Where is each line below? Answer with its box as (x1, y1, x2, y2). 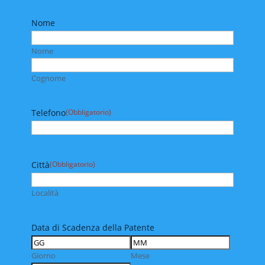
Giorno (31, 250, 56, 261)
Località (31, 188, 59, 199)
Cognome (31, 73, 66, 84)
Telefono (31, 107, 66, 119)
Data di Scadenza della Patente (31, 222, 154, 234)
